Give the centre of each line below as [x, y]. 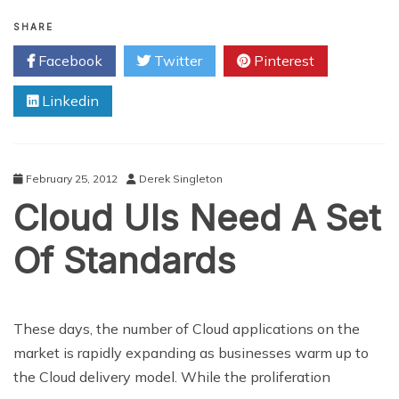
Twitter [176, 61]
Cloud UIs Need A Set [197, 218]
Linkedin [69, 101]
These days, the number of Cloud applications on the [187, 329]
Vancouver [138, 10]
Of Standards [125, 261]
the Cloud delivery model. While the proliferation [172, 377]
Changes [135, 63]
